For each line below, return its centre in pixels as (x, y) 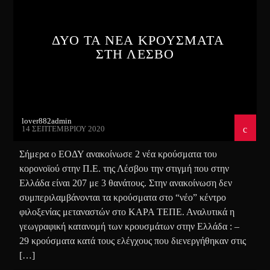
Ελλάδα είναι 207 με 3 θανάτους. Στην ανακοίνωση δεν (126, 183)
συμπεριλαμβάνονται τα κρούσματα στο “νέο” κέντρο (123, 197)
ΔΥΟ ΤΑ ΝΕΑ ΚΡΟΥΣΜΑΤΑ (138, 40)
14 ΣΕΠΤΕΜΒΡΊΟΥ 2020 (64, 128)
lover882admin (47, 121)
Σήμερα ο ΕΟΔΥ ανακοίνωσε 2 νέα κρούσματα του (118, 154)
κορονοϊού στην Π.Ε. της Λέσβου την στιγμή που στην (124, 168)
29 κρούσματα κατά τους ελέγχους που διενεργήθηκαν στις (133, 240)
